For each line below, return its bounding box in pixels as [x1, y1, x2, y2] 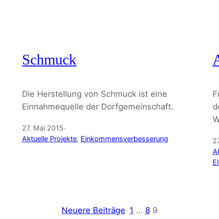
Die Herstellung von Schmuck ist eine [22, 89, 168, 99]
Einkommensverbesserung [81, 134, 169, 143]
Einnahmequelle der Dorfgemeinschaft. [22, 102, 174, 112]
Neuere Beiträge [62, 205, 126, 216]
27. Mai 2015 [22, 124, 64, 132]
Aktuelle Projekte [22, 134, 77, 143]
